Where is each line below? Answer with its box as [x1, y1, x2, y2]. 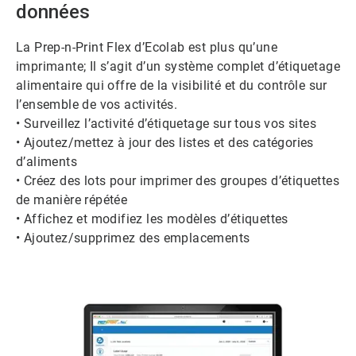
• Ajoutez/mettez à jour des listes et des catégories [16, 135, 314, 151]
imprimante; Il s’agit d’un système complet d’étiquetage [16, 59, 340, 75]
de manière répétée [16, 192, 128, 208]
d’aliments [16, 154, 77, 170]
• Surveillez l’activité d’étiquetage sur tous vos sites [16, 116, 316, 132]
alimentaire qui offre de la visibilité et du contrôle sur [16, 78, 327, 94]
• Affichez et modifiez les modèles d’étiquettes [16, 211, 288, 227]
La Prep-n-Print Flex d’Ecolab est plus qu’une [16, 40, 277, 56]
